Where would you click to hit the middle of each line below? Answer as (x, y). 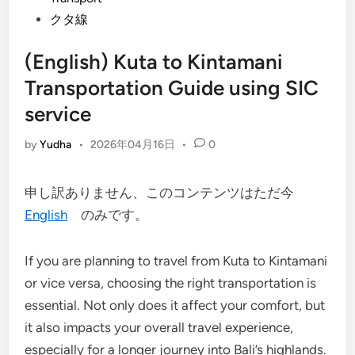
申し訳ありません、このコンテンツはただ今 (166, 193)
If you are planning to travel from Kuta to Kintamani (176, 261)
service (58, 114)
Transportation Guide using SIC (172, 88)
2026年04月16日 (132, 145)
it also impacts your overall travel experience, (159, 327)
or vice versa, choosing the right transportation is (171, 283)
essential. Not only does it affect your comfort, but (175, 305)
